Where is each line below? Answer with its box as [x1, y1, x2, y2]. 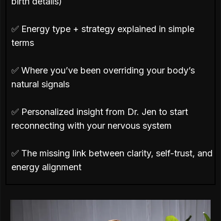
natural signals [11, 79, 70, 89]
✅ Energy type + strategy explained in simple [11, 24, 194, 34]
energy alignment [11, 162, 81, 172]
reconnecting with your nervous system [11, 120, 172, 131]
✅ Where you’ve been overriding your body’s [11, 65, 195, 75]
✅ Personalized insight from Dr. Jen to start [11, 107, 188, 117]
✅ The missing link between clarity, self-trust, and [11, 148, 213, 158]
